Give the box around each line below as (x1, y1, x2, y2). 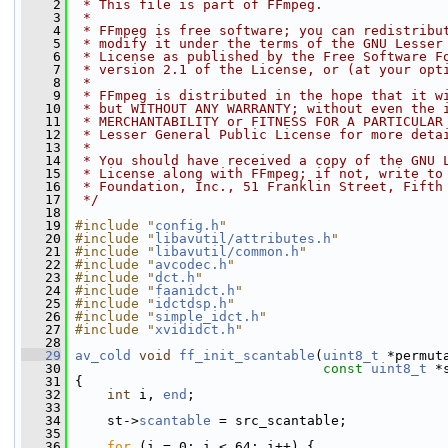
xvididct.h (155, 322, 235, 337)
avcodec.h (155, 257, 227, 272)
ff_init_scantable (179, 348, 315, 363)
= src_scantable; (211, 413, 347, 428)
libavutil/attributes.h (155, 231, 331, 246)
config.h (155, 218, 219, 233)
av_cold (75, 348, 131, 363)
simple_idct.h (155, 309, 259, 324)
